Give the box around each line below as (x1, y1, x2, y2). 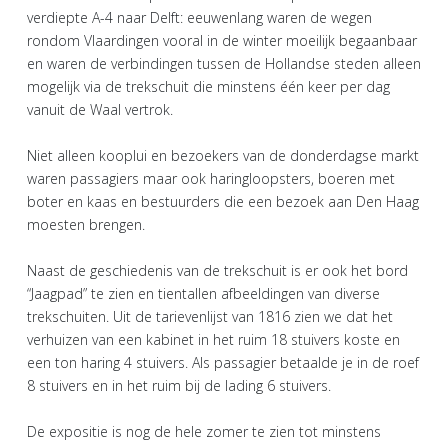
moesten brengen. (27, 214, 145, 234)
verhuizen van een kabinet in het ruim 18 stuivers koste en (27, 329, 400, 349)
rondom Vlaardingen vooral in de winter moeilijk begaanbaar (27, 30, 417, 50)
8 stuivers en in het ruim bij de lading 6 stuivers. (27, 375, 331, 395)
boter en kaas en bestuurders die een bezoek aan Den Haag (27, 191, 419, 211)
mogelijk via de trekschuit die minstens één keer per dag (27, 76, 390, 96)
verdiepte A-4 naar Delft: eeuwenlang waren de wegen (27, 7, 372, 27)
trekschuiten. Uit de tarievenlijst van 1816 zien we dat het (27, 306, 393, 326)
